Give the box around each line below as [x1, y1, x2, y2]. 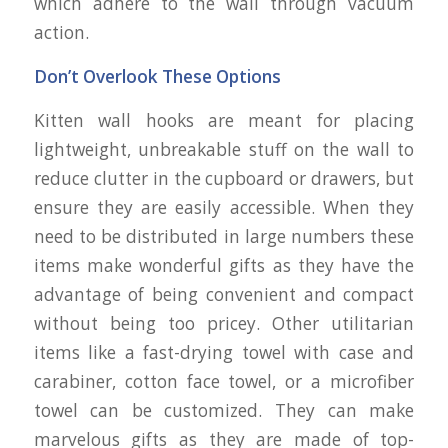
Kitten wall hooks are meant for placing [33, 108, 415, 132]
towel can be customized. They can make [33, 398, 415, 422]
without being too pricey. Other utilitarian [33, 311, 415, 335]
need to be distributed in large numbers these [33, 224, 415, 248]
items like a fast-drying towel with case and [33, 340, 415, 364]
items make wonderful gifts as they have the [33, 253, 415, 277]
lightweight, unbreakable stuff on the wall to [33, 137, 415, 161]
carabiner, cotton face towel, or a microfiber [33, 369, 415, 393]
